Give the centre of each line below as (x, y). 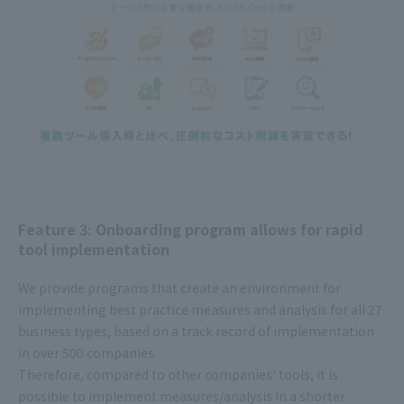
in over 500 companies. (87, 353)
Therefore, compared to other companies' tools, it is (178, 375)
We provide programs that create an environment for (179, 288)
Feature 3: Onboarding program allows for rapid (191, 230)
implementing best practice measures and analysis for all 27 (200, 310)
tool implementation (94, 249)
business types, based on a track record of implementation (196, 331)
